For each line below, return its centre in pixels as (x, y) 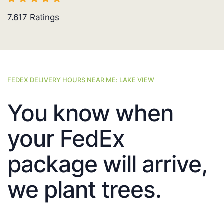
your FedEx (66, 139)
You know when (90, 113)
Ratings (43, 18)
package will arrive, (107, 164)
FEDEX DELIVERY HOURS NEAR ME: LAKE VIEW (81, 80)
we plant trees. (84, 190)
